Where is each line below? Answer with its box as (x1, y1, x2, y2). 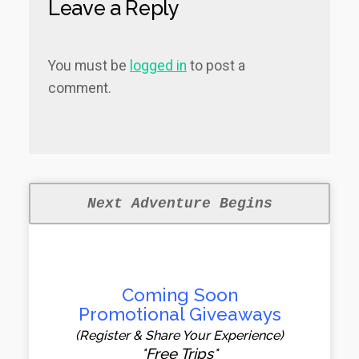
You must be (48, 58, 130, 74)
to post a (187, 58, 245, 74)
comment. (48, 80, 111, 96)
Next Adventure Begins (87, 196, 272, 212)
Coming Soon (121, 284, 238, 305)
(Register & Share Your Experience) (75, 328, 284, 343)
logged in (130, 58, 187, 74)
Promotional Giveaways (78, 304, 281, 325)
